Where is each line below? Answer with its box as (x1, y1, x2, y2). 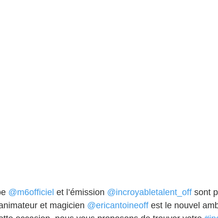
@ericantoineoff (87, 200, 148, 211)
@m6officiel (8, 187, 54, 198)
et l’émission (54, 187, 107, 198)
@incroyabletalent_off (107, 187, 192, 198)
